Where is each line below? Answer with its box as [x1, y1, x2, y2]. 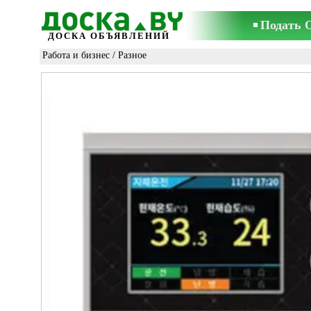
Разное [118, 50, 146, 60]
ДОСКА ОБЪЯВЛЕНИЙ [48, 31, 170, 41]
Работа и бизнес [42, 50, 110, 60]
